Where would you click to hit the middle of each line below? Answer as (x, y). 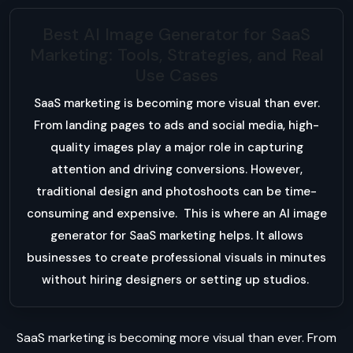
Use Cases (176, 76)
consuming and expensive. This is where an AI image (176, 214)
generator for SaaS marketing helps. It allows (176, 236)
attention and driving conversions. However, (176, 170)
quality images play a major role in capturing (176, 148)
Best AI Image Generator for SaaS (176, 35)
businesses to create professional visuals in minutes (176, 258)
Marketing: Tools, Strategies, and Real (176, 55)
